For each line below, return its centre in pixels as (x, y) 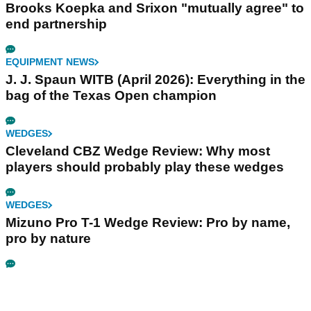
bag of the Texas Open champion (111, 96)
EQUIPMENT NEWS (50, 62)
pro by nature (48, 239)
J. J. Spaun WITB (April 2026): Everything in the (155, 80)
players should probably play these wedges (145, 167)
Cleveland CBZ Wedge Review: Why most (138, 151)
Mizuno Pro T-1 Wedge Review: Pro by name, (148, 223)
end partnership (56, 24)
